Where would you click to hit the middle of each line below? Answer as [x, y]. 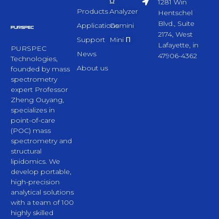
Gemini [122, 26]
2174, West [175, 34]
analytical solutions [43, 192]
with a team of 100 [43, 203]
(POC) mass [31, 131]
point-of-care [33, 120]
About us [92, 68]
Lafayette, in [178, 45]
